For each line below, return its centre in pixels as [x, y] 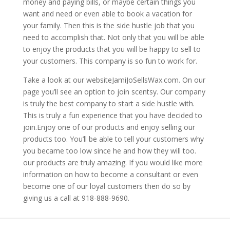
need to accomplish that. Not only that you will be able [113, 37]
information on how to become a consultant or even [110, 175]
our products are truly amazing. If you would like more [113, 163]
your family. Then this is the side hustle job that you [109, 26]
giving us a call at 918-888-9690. [76, 198]
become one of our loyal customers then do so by [107, 186]
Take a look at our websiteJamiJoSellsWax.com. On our [114, 80]
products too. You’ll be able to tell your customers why [113, 139]
